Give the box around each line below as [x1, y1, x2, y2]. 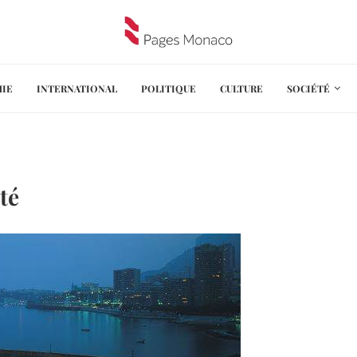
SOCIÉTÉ [286, 81, 330, 95]
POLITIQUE [140, 81, 196, 95]
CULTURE [219, 81, 263, 95]
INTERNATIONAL [36, 81, 117, 95]
